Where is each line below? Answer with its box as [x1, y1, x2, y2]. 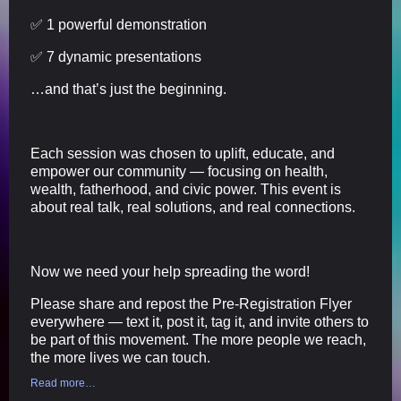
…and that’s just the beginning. [30, 81, 226, 98]
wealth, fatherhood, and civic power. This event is [30, 182, 341, 198]
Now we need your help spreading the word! [30, 264, 310, 280]
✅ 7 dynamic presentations [30, 49, 201, 65]
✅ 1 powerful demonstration [30, 17, 207, 33]
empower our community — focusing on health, [30, 164, 328, 180]
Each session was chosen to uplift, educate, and [30, 146, 335, 162]
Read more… [30, 377, 96, 390]
